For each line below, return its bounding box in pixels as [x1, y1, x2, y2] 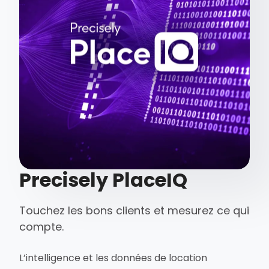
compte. [19, 219, 64, 235]
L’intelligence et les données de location [19, 251, 208, 265]
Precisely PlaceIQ [19, 166, 188, 194]
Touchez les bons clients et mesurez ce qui [19, 203, 250, 219]
